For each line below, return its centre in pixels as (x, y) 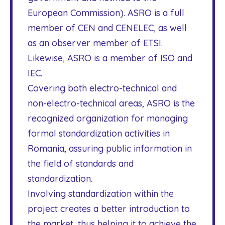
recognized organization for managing (108, 118)
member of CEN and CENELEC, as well (107, 28)
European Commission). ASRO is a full (106, 13)
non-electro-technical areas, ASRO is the (111, 103)
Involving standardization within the (101, 194)
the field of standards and (81, 163)
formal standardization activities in (99, 133)
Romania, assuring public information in (110, 148)
